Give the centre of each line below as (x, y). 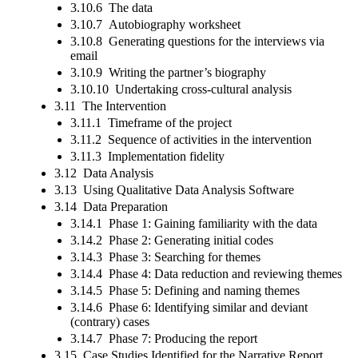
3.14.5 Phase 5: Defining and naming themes (185, 290)
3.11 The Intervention (110, 105)
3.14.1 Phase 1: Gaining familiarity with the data (194, 223)
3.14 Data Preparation (111, 206)
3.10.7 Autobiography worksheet (155, 24)
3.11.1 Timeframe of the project (151, 122)
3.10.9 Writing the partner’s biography (168, 72)
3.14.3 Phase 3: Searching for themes (165, 257)
